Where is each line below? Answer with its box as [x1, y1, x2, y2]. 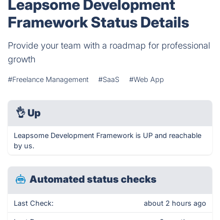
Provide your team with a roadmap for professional [8, 40, 210, 51]
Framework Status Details [8, 13, 189, 31]
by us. [14, 141, 34, 150]
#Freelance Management [8, 75, 88, 83]
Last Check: [14, 199, 54, 207]
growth [8, 54, 35, 64]
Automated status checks [29, 173, 157, 185]
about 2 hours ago [144, 199, 206, 207]
